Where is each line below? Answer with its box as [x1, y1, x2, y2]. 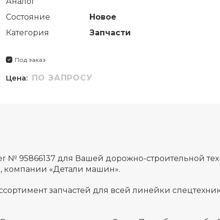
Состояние [5, 12, 50, 22]
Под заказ [14, 55, 46, 63]
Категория [5, 27, 49, 37]
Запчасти [89, 27, 131, 37]
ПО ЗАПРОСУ [31, 73, 93, 82]
